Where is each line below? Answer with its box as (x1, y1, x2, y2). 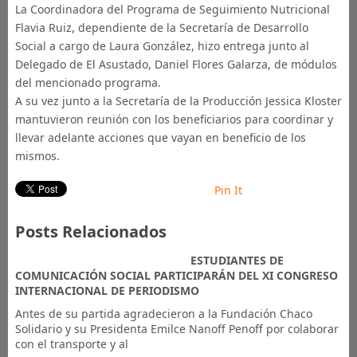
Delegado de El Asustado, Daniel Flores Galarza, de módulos (14, 57, 337, 73)
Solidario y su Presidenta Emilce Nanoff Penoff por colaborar (14, 321, 339, 337)
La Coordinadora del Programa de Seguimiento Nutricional (14, 2, 330, 18)
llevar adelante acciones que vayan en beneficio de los (14, 130, 306, 146)
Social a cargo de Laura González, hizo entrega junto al (14, 38, 309, 54)
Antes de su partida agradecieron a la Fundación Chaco (14, 306, 312, 322)
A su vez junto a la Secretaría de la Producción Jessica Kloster (14, 93, 342, 109)
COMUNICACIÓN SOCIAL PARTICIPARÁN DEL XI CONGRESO (14, 268, 338, 284)
